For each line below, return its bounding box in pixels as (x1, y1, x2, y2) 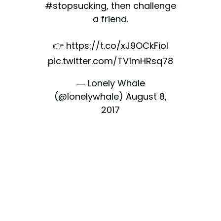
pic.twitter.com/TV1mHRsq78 (48, 54, 173, 67)
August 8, (126, 90, 167, 103)
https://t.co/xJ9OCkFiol (66, 39, 168, 52)
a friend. (93, 12, 128, 25)
